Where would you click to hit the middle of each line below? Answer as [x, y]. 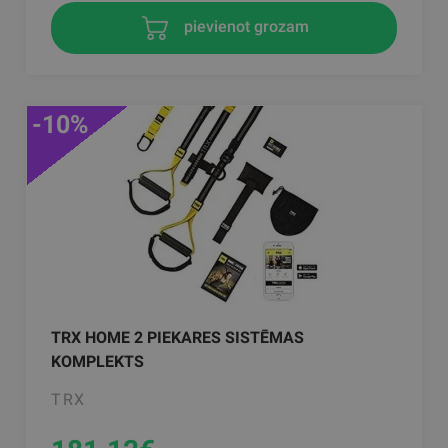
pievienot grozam [244, 27]
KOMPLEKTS [98, 362]
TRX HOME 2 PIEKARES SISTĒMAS [178, 338]
